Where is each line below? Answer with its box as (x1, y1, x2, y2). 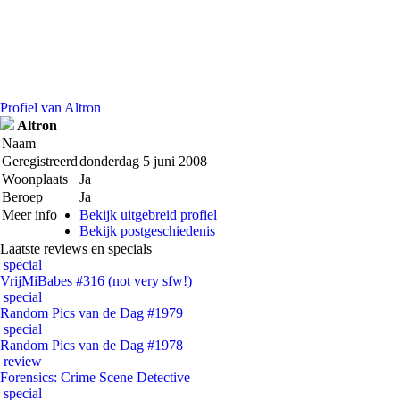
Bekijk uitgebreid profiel (79, 207, 217, 222)
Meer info (2, 207, 57, 222)
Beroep (2, 189, 43, 204)
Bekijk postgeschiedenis (79, 223, 215, 238)
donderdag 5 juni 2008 (79, 154, 207, 169)
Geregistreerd (2, 154, 78, 169)
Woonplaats (2, 171, 68, 187)
